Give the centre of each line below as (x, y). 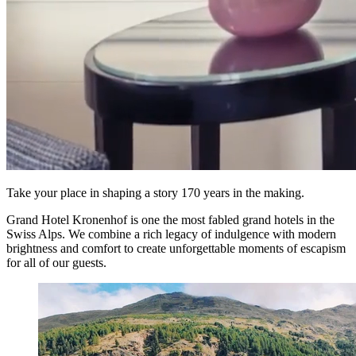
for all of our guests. (56, 263)
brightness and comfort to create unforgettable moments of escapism (176, 249)
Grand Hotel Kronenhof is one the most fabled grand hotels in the (170, 220)
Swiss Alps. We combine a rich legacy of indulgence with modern (171, 234)
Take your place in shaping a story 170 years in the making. (155, 193)
